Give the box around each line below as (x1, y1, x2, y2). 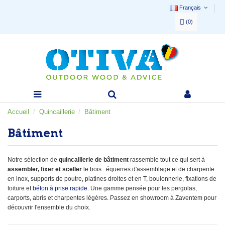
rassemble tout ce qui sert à (129, 156, 205, 163)
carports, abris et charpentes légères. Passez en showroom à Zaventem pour (8, 194, 216, 201)
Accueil (8, 107, 29, 116)
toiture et (8, 184, 33, 192)
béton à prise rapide (33, 184, 87, 192)
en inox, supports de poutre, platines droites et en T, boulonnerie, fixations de (8, 175, 216, 182)
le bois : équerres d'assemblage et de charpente (82, 165, 214, 173)
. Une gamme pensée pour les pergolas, (87, 184, 197, 192)
